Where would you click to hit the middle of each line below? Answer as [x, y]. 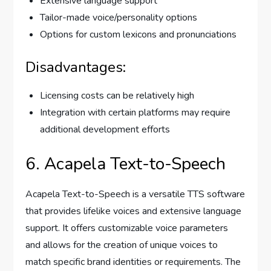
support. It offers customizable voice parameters [127, 228]
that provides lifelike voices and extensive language [134, 211]
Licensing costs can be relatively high [117, 96]
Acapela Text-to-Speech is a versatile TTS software [135, 194]
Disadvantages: [76, 67]
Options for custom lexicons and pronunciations [139, 35]
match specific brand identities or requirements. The [133, 262]
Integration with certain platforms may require [135, 113]
